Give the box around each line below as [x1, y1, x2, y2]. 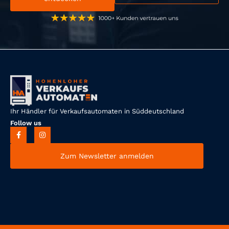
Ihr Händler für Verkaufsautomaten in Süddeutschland [10, 107, 186, 115]
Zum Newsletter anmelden [60, 151, 154, 160]
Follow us [10, 119, 41, 127]
